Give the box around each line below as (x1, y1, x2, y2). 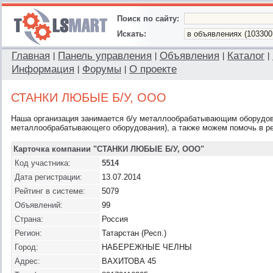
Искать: (117, 29, 146, 38)
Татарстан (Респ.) (102, 229, 166, 238)
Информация (12, 63, 74, 75)
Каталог (227, 50, 264, 62)
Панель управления (58, 50, 152, 62)
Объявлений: (15, 200, 63, 210)
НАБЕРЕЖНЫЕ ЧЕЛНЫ (102, 243, 192, 252)
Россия (102, 214, 128, 224)
